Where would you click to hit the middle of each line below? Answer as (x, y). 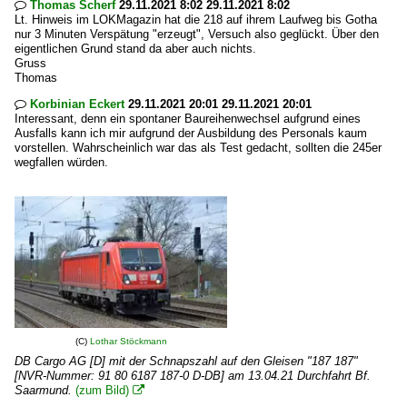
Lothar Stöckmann (128, 341)
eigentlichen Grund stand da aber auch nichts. (135, 49)
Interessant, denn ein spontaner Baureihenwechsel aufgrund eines (188, 119)
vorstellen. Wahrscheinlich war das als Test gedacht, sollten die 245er (198, 148)
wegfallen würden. (61, 162)
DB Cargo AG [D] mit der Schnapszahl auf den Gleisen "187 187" (186, 361)
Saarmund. (43, 390)
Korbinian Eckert (77, 104)
